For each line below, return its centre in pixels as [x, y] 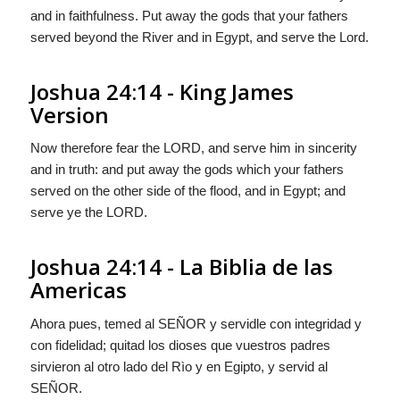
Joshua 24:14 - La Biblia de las [181, 267]
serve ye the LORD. [88, 212]
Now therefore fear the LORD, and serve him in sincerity [193, 148]
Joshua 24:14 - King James [162, 91]
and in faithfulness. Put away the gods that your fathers [189, 15]
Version [69, 114]
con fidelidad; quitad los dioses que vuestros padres [180, 345]
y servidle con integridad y [283, 324]
